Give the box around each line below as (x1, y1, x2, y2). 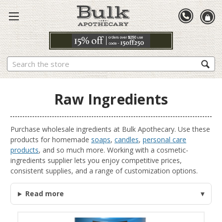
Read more (25, 189, 64, 199)
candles (114, 134, 139, 144)
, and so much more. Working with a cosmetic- (39, 145, 188, 155)
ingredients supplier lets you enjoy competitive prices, (10, 155, 182, 165)
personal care (143, 134, 186, 144)
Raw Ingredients (54, 89, 168, 109)
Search (7, 56, 29, 66)
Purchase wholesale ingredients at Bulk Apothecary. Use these (10, 124, 210, 134)
